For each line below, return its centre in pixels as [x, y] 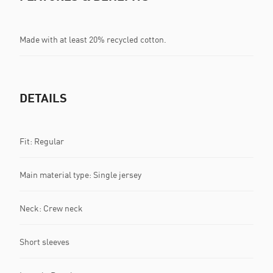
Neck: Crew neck [51, 208]
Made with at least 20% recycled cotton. [93, 39]
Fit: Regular [42, 141]
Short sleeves [44, 241]
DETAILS [43, 97]
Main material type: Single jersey [80, 174]
